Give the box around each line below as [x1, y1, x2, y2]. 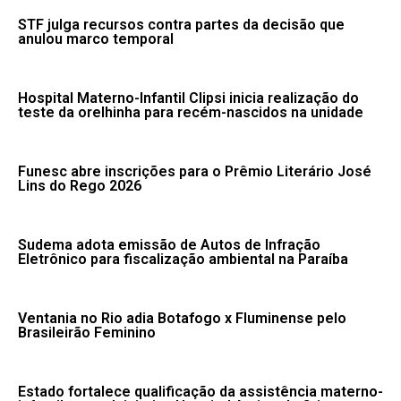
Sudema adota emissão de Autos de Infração [18, 235, 320, 253]
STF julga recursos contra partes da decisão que [18, 15, 345, 33]
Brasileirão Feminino [18, 323, 156, 341]
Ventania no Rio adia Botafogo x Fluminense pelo [18, 309, 346, 327]
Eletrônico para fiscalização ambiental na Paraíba [18, 250, 348, 268]
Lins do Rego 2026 [18, 176, 141, 194]
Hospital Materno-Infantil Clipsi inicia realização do [18, 89, 359, 107]
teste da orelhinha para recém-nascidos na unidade [18, 103, 363, 121]
